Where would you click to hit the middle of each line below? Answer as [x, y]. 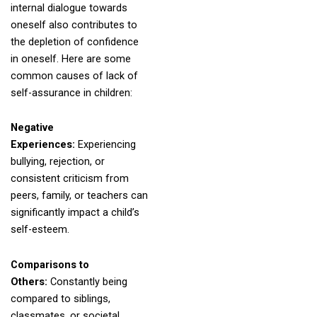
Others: [30, 281]
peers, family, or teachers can [79, 196]
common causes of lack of [74, 75]
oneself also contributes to [74, 24]
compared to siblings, [60, 298]
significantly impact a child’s [75, 213]
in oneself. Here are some [70, 58]
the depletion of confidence [74, 41]
